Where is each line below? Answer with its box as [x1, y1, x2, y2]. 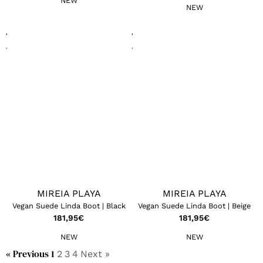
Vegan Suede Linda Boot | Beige [138, 201, 251, 210]
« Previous [6, 247, 49, 260]
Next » [80, 248, 110, 259]
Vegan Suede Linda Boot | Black [12, 201, 126, 210]
